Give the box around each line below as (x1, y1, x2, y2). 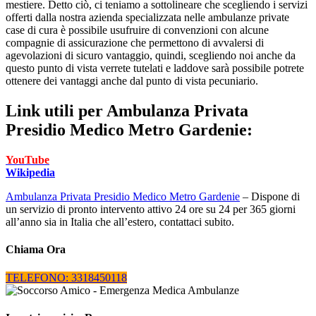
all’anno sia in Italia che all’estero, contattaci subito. (6, 215, 234, 228)
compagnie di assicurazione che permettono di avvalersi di (6, 37, 264, 49)
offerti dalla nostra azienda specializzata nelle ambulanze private (6, 11, 289, 24)
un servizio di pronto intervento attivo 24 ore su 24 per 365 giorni (6, 202, 296, 215)
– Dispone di (240, 190, 300, 202)
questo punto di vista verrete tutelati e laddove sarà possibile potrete (6, 62, 304, 75)
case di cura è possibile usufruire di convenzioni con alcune (6, 24, 269, 37)
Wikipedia (6, 166, 55, 178)
